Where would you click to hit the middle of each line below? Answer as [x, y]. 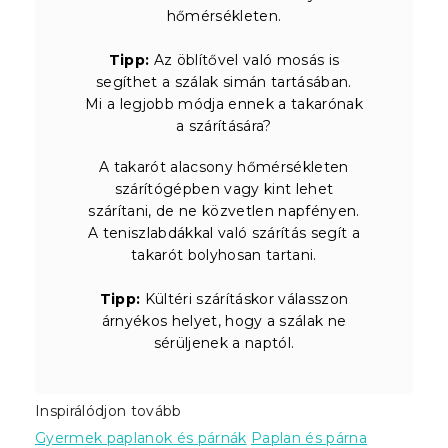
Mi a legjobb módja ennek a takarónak [224, 103]
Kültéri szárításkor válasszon [244, 298]
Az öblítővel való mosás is [244, 59]
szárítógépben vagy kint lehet [224, 188]
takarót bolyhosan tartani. [224, 254]
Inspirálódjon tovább [108, 410]
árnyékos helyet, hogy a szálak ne [224, 320]
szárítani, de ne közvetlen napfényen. [224, 210]
